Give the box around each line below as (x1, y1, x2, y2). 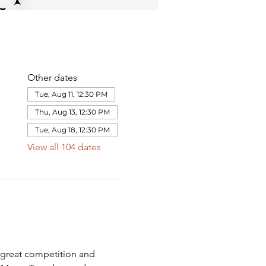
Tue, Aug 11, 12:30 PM (34, 90, 107, 99)
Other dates (27, 72, 77, 83)
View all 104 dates (27, 141, 101, 153)
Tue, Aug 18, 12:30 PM (34, 125, 110, 134)
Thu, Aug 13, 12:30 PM (34, 107, 110, 116)
